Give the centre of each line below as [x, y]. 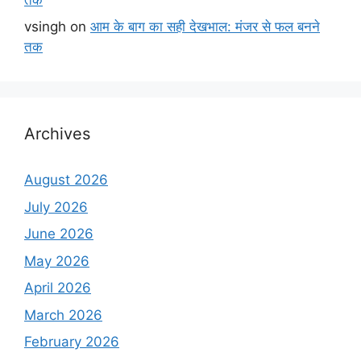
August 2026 [66, 180]
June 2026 [59, 234]
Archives [57, 134]
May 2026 [57, 261]
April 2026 [58, 288]
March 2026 [63, 315]
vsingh [45, 27]
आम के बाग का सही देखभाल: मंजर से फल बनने [205, 27]
